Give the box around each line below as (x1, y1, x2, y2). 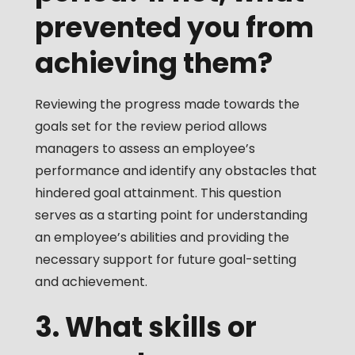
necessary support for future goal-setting (34, 250, 296, 269)
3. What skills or (34, 307, 257, 347)
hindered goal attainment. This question (34, 184, 281, 203)
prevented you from (34, 8, 314, 48)
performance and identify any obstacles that (34, 162, 317, 181)
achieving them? (34, 44, 273, 83)
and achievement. (34, 273, 147, 292)
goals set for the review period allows (34, 117, 267, 136)
